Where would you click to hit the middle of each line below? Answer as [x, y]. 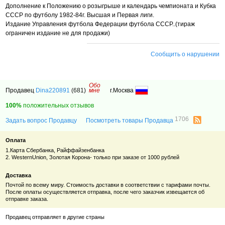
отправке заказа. [27, 199]
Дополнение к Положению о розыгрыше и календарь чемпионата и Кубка [111, 6]
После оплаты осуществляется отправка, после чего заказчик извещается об [105, 192]
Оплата [16, 140]
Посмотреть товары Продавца [131, 121]
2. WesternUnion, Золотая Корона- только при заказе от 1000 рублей [93, 157]
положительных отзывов [58, 106]
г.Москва [123, 91]
